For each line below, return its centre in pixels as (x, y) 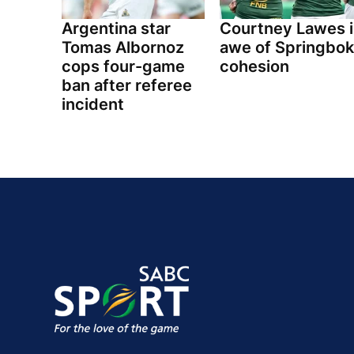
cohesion (254, 67)
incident (93, 105)
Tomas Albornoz (123, 48)
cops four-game (123, 67)
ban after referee (127, 86)
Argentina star (116, 29)
